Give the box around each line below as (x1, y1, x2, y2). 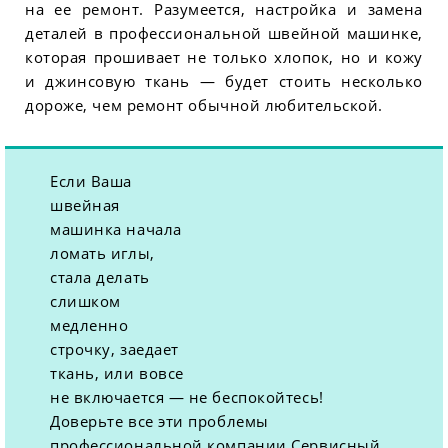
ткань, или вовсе (50, 363, 184, 384)
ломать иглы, (50, 243, 155, 264)
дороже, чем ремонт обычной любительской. (25, 95, 383, 116)
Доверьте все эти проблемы (50, 411, 269, 432)
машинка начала (50, 219, 182, 240)
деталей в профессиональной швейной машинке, (25, 23, 423, 44)
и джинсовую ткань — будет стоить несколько (25, 71, 423, 92)
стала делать (50, 267, 150, 288)
